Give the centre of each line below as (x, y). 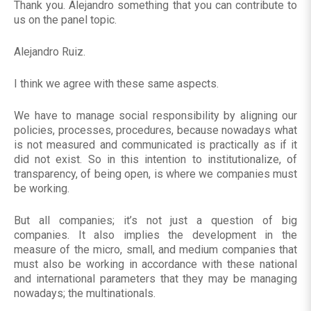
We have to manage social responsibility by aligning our (155, 116)
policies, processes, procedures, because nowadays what (155, 131)
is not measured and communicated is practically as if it (155, 145)
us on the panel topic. (65, 20)
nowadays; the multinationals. (85, 294)
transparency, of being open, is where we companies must (155, 174)
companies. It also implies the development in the (155, 235)
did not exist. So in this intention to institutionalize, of (155, 160)
